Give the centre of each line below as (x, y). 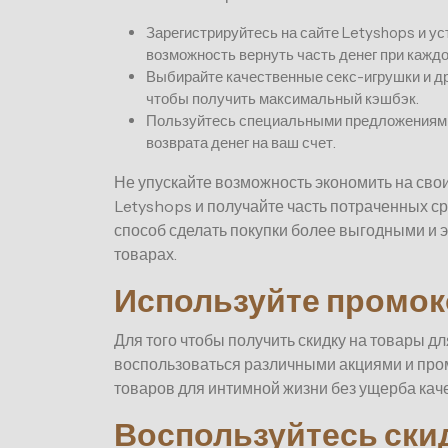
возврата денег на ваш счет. (241, 143)
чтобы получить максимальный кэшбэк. (282, 99)
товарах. (145, 254)
